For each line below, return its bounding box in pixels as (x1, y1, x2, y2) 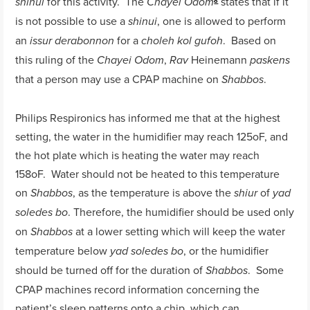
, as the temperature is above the (73, 184, 235, 200)
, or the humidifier (183, 242, 269, 258)
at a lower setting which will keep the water (73, 223, 286, 239)
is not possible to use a (15, 13, 129, 29)
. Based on (223, 33, 277, 48)
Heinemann (188, 52, 250, 68)
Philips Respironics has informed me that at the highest (15, 109, 281, 125)
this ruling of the (15, 52, 98, 68)
